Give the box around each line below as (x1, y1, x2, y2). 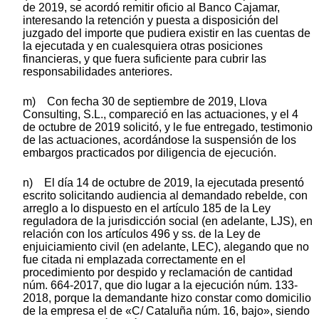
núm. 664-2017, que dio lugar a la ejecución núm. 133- (23, 278, 298, 291)
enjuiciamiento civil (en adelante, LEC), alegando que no (23, 240, 309, 253)
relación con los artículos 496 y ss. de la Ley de (23, 227, 261, 240)
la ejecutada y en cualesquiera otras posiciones (23, 39, 263, 52)
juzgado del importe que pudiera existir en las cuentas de (23, 26, 310, 39)
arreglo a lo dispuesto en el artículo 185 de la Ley (23, 202, 271, 214)
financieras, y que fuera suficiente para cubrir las (23, 52, 266, 65)
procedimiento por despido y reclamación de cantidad (23, 266, 293, 278)
